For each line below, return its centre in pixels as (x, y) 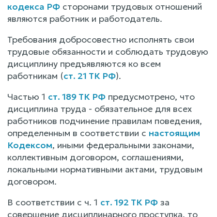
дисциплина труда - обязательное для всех (100, 108)
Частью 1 (28, 96)
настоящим (174, 133)
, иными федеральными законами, (123, 145)
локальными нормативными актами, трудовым (105, 169)
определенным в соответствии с (78, 133)
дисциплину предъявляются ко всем (84, 63)
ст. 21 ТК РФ (90, 76)
